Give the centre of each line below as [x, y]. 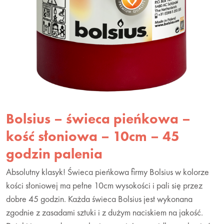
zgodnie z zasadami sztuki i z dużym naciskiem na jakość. [104, 212]
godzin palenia [54, 153]
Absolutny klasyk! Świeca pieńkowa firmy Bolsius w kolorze [107, 171]
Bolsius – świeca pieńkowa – [98, 118]
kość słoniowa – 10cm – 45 [93, 136]
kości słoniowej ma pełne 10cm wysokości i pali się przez [104, 185]
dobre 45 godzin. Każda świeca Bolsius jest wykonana [99, 198]
